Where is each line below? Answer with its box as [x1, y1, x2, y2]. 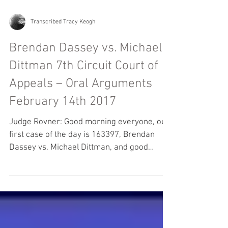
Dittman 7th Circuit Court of [9, 83, 158, 98]
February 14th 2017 [9, 119, 116, 134]
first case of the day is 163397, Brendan [9, 154, 155, 164]
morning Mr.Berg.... [9, 180, 79, 190]
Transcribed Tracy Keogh [31, 43, 95, 50]
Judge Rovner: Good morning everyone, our [9, 141, 64, 152]
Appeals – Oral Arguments [9, 101, 152, 116]
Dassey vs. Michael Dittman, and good [9, 167, 148, 177]
